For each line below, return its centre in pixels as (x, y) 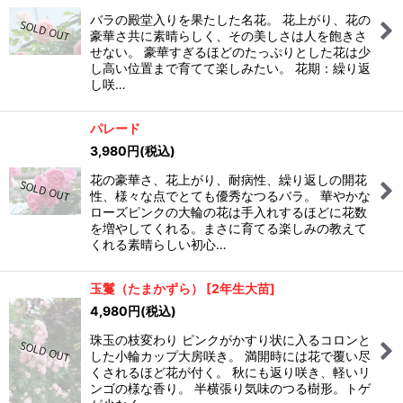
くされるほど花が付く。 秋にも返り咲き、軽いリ (230, 372)
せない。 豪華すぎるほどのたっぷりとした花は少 (230, 52)
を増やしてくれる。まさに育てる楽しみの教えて (228, 228)
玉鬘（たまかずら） (147, 288)
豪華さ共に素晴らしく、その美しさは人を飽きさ (228, 36)
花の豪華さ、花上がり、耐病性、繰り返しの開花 (228, 179)
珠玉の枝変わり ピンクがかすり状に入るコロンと (230, 340)
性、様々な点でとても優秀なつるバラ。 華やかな (230, 196)
